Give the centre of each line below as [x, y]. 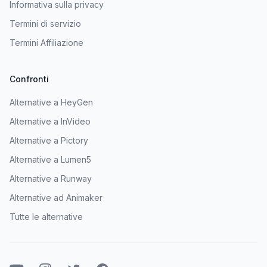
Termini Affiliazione [46, 42]
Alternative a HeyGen [51, 102]
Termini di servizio [45, 23]
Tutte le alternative [46, 216]
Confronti [29, 79]
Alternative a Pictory [49, 140]
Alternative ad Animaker [56, 197]
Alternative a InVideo [50, 121]
